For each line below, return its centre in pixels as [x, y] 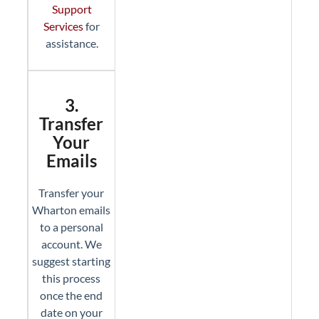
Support [72, 9]
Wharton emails [72, 210]
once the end [72, 295]
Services [64, 26]
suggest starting [72, 261]
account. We [71, 244]
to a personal [71, 227]
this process [72, 278]
